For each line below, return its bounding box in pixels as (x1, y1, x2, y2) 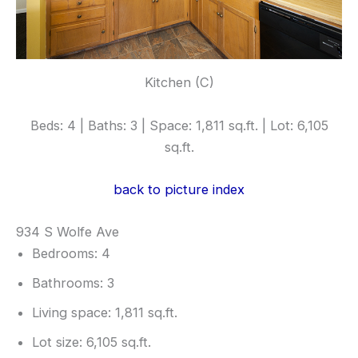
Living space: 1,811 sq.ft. (32, 304, 177, 321)
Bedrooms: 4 (32, 245, 110, 262)
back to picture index (113, 181, 245, 197)
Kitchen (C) (144, 74, 214, 91)
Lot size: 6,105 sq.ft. (32, 334, 151, 351)
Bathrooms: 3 (32, 275, 114, 292)
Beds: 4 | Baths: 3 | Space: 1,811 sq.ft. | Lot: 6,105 (30, 117, 328, 133)
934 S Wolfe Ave (16, 224, 119, 241)
